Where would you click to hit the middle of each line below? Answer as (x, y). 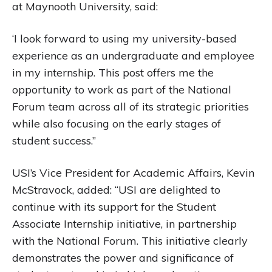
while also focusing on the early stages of (117, 124)
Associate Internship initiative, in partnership (124, 224)
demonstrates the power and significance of (123, 258)
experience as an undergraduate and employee (133, 56)
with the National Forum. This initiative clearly (130, 241)
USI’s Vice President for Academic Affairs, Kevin (133, 173)
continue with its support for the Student (114, 207)
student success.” (54, 141)
